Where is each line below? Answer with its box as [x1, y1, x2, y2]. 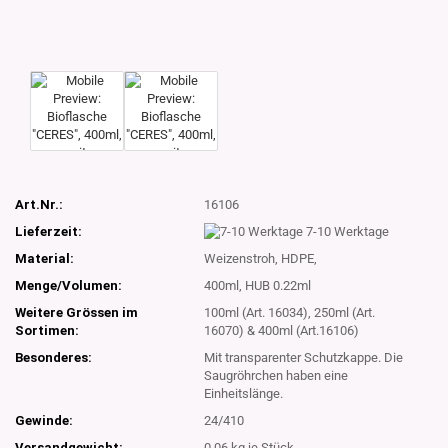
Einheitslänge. [204, 386, 284, 402]
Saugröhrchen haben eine [204, 368, 349, 384]
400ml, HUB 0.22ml [204, 278, 312, 294]
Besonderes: [15, 350, 92, 366]
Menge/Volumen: [15, 278, 122, 294]
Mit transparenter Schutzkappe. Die [204, 350, 404, 366]
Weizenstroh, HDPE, [204, 251, 318, 267]
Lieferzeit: [15, 223, 82, 239]
